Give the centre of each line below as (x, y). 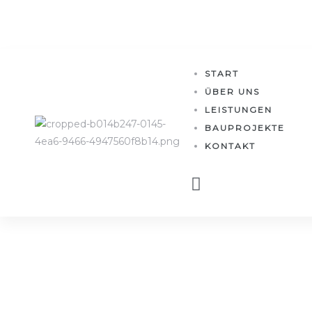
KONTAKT (230, 146)
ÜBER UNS (232, 92)
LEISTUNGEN (238, 110)
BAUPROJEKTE (244, 128)
